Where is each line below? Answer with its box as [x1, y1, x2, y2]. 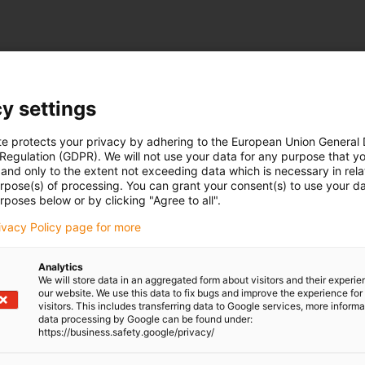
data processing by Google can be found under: [38, 312, 253, 325]
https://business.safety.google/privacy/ [38, 325, 214, 338]
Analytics [38, 260, 83, 273]
